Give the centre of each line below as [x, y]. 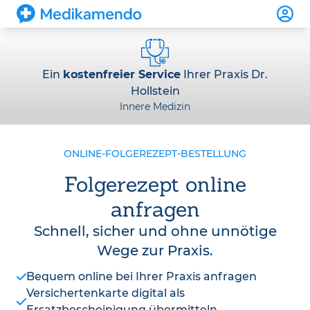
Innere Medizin [155, 107]
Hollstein [155, 91]
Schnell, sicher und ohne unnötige [155, 231]
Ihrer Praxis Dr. [224, 74]
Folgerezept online [155, 184]
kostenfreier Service [122, 74]
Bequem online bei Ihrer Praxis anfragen [142, 276]
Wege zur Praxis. [155, 250]
